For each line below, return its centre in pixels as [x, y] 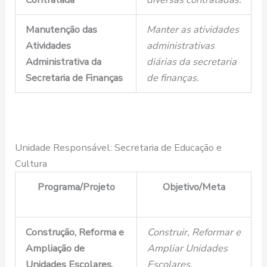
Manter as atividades [193, 30]
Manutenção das [61, 30]
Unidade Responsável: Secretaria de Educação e [119, 148]
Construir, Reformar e [194, 232]
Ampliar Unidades [187, 249]
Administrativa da [63, 62]
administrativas [180, 46]
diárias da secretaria [191, 62]
